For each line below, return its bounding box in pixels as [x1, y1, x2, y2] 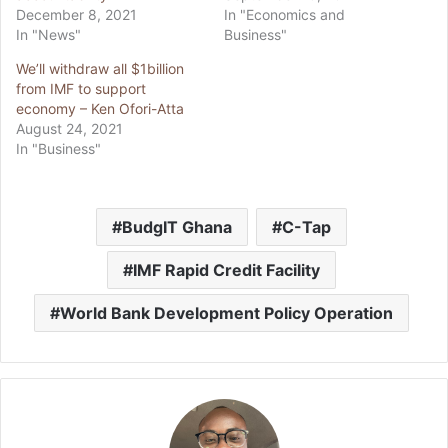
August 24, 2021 [16, 120, 123, 138]
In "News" [16, 26, 81, 44]
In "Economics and [224, 6, 345, 24]
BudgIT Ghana [122, 217, 232, 238]
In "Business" [16, 140, 101, 158]
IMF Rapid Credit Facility [133, 260, 320, 281]
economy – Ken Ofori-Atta [16, 100, 184, 118]
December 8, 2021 [16, 6, 137, 24]
